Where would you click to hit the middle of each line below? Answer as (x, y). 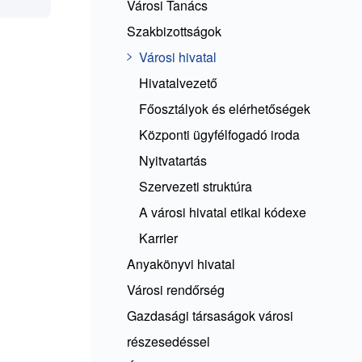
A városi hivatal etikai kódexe (223, 212)
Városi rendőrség (176, 290)
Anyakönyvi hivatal (181, 264)
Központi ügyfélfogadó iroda (219, 135)
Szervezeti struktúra (196, 186)
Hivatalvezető (178, 83)
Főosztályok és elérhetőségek (225, 109)
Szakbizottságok (174, 31)
